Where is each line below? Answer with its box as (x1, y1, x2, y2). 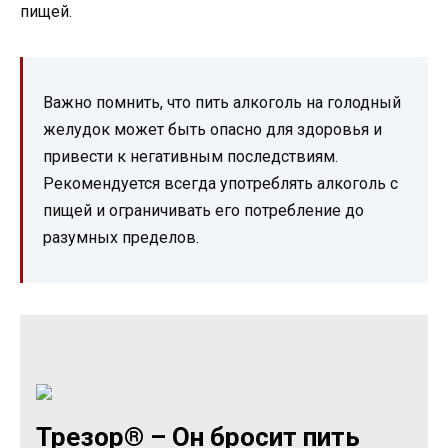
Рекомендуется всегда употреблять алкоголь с (43, 174, 398, 194)
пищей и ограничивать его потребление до (43, 201, 364, 221)
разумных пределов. (43, 228, 199, 248)
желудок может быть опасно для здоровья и (43, 120, 382, 140)
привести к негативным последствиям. (43, 147, 338, 167)
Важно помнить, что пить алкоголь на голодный (43, 93, 401, 113)
